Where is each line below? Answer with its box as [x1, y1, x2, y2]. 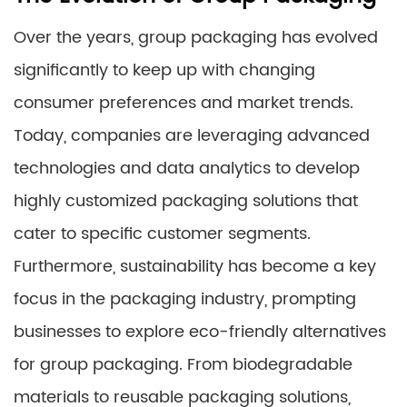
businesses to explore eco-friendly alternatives [14, 318, 386, 345]
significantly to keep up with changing [14, 56, 315, 84]
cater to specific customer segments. [14, 220, 311, 247]
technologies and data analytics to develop [14, 154, 360, 182]
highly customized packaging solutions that [14, 187, 358, 214]
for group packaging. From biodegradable [14, 351, 352, 378]
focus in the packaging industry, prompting [14, 285, 356, 313]
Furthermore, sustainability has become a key [14, 253, 376, 280]
